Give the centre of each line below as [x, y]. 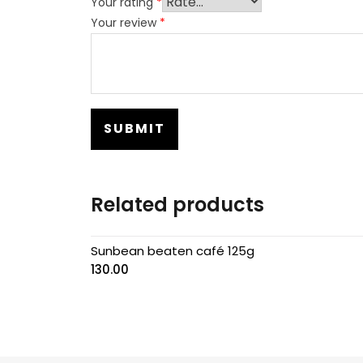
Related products [177, 204]
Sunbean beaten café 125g [173, 250]
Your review [125, 22]
